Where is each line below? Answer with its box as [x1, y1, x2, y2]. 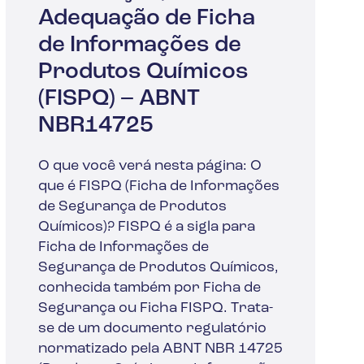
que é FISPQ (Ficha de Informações [37, 178, 279, 194]
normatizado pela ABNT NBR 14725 [37, 340, 283, 357]
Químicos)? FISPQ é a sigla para [37, 219, 255, 235]
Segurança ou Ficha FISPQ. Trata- [37, 300, 273, 316]
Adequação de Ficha [37, 6, 255, 30]
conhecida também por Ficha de [37, 279, 261, 296]
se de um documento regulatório [37, 320, 266, 336]
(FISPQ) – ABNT [37, 87, 200, 110]
